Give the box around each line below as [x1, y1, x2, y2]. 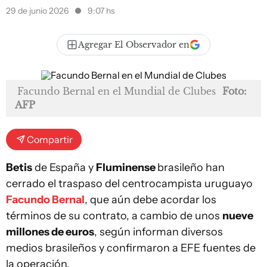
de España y [32, 161, 96, 174]
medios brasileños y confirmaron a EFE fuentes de [6, 241, 256, 254]
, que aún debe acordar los [85, 193, 216, 206]
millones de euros [6, 225, 94, 238]
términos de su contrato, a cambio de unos [6, 209, 222, 222]
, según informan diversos [94, 225, 223, 238]
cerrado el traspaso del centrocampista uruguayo [6, 177, 253, 190]
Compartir [27, 133, 73, 145]
